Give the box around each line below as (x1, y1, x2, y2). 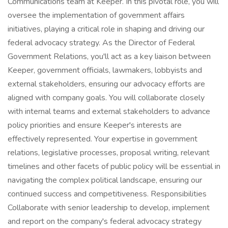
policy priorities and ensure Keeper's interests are (8, 120, 182, 131)
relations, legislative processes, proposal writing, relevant (8, 147, 210, 158)
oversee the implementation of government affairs (8, 10, 185, 21)
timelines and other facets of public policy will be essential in (8, 161, 220, 172)
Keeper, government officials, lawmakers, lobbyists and (8, 65, 202, 76)
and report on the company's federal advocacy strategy (8, 216, 202, 227)
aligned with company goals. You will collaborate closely (8, 92, 205, 103)
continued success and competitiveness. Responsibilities (8, 188, 207, 199)
